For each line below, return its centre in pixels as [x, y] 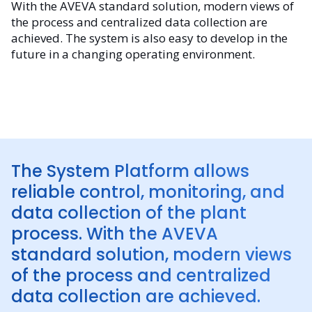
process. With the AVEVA [115, 233]
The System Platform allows [130, 171]
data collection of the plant [129, 212]
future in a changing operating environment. [133, 54]
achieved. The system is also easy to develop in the [149, 38]
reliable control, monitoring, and [148, 192]
